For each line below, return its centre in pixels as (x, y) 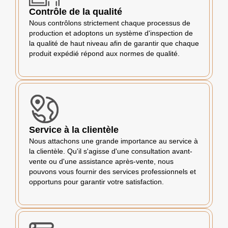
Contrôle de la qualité (76, 12)
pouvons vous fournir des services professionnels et (112, 172)
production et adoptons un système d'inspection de (111, 33)
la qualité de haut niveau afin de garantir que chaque (114, 44)
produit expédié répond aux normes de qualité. (104, 54)
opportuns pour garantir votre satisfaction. (96, 182)
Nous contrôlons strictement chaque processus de (110, 23)
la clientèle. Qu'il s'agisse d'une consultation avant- (111, 151)
